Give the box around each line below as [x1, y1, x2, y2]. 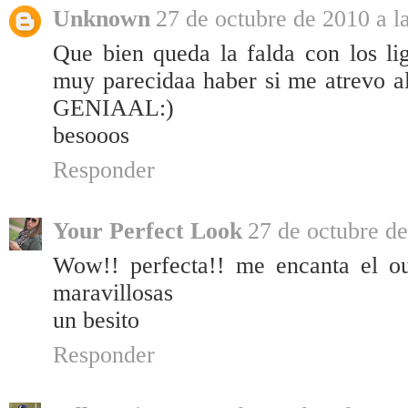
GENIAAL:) [53, 95, 174, 122]
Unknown [53, 5, 150, 33]
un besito [53, 307, 139, 334]
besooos [53, 122, 129, 149]
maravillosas [53, 280, 173, 307]
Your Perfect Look [53, 218, 242, 245]
